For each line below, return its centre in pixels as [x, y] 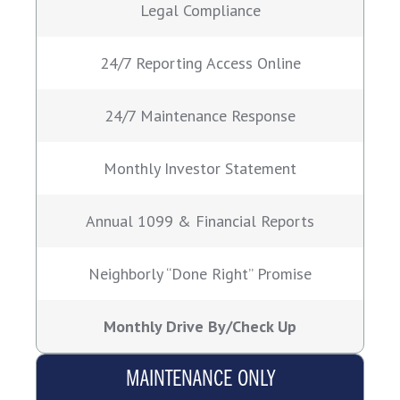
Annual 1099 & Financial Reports [200, 221]
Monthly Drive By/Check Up [200, 327]
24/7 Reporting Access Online [200, 63]
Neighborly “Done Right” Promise [200, 274]
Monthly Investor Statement [200, 169]
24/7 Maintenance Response [200, 116]
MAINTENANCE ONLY [200, 380]
